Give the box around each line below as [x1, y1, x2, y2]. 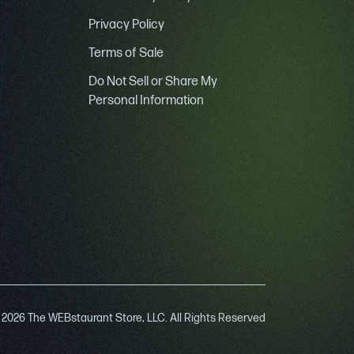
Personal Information [88, 92, 204, 108]
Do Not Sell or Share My [88, 73, 217, 89]
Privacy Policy [88, 17, 164, 32]
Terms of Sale [88, 45, 164, 61]
